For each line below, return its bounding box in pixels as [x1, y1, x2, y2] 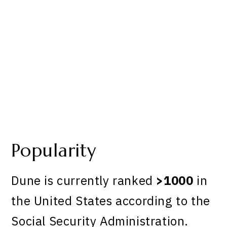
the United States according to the [11, 193, 210, 209]
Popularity [11, 139, 97, 162]
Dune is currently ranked [11, 172, 157, 189]
